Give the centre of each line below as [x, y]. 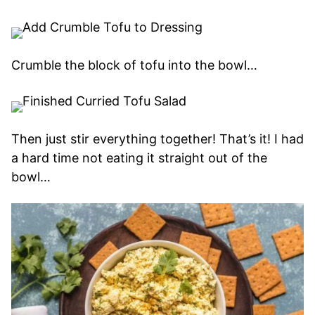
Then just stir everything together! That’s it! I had [157, 139]
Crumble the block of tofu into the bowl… [134, 65]
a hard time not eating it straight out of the [139, 157]
